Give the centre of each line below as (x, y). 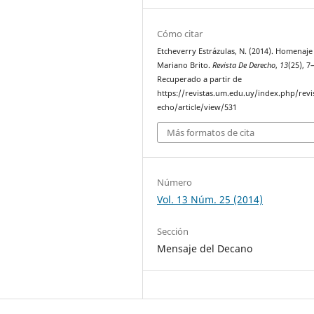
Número (175, 182)
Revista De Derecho (244, 66)
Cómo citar (180, 34)
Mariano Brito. (185, 66)
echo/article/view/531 (197, 108)
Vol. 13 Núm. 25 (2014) (210, 199)
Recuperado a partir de (200, 80)
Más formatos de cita (211, 132)
